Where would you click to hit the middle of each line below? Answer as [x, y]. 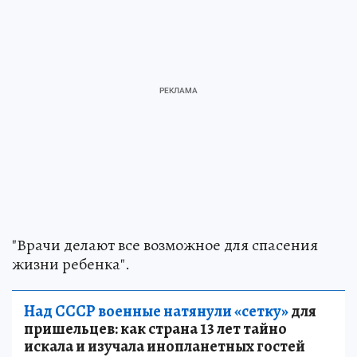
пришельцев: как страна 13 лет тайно [155, 329]
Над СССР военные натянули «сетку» [156, 312]
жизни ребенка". [71, 265]
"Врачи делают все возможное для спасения [165, 245]
